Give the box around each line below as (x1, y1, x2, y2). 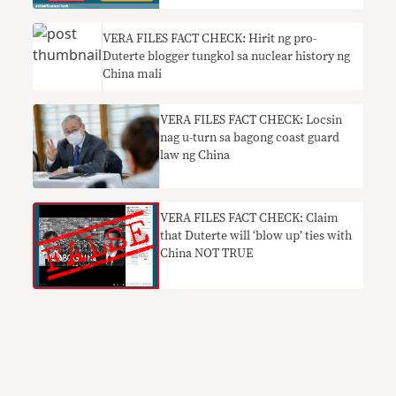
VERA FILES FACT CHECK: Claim (160, 212, 339, 225)
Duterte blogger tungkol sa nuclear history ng (103, 49, 351, 63)
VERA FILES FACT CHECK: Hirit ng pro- (103, 32, 317, 45)
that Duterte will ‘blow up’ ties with (160, 230, 353, 243)
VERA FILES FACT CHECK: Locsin (160, 113, 343, 126)
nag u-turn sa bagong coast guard (160, 131, 340, 144)
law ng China (160, 148, 231, 162)
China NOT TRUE (160, 247, 254, 261)
